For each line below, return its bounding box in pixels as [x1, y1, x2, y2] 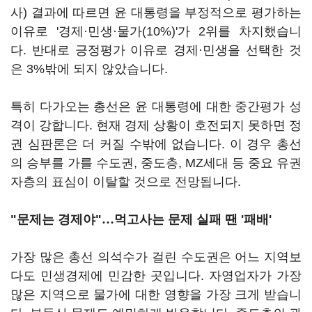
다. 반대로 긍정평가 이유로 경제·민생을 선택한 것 [10, 43, 302, 57]
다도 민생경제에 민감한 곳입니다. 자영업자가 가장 [10, 269, 302, 283]
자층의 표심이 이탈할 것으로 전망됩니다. [10, 175, 241, 189]
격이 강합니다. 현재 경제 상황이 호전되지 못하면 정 [10, 118, 302, 132]
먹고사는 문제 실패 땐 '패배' [114, 212, 272, 226]
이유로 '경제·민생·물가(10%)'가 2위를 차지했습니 [10, 24, 302, 38]
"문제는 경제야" [10, 212, 102, 226]
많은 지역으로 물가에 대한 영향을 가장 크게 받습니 [10, 288, 302, 302]
